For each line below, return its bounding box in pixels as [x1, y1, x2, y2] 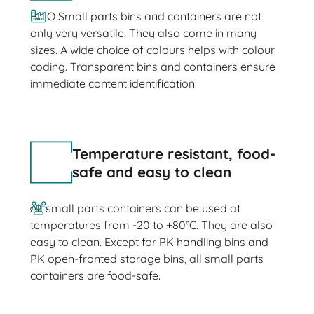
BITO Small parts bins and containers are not [29, 9, 261, 24]
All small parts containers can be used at [29, 201, 240, 216]
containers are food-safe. [29, 268, 161, 283]
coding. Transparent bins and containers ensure [29, 60, 275, 74]
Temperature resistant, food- [71, 144, 275, 163]
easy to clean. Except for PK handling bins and [29, 235, 268, 250]
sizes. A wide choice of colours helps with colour [29, 43, 275, 57]
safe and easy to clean [71, 162, 231, 181]
